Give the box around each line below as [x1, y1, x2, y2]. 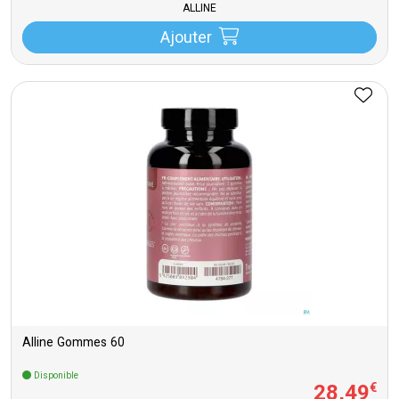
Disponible [31, 370, 78, 383]
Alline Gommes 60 [22, 334, 125, 354]
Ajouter [159, 27, 212, 52]
